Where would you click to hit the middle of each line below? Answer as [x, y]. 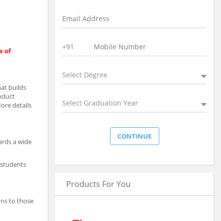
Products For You [98, 184]
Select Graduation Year [100, 103]
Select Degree [85, 74]
